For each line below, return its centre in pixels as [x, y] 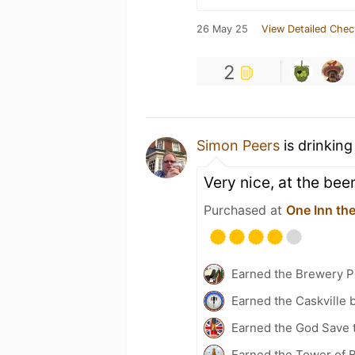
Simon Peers [238, 145]
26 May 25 [222, 29]
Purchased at [245, 210]
